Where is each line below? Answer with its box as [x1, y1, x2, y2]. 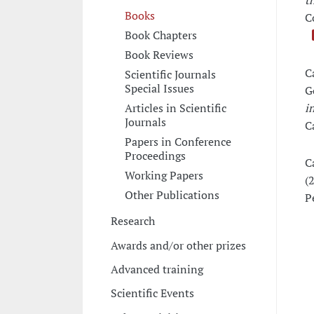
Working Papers [124, 167, 203, 183]
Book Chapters [124, 27, 197, 43]
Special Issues [124, 80, 194, 96]
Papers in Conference [124, 133, 231, 149]
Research [110, 213, 155, 229]
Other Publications [124, 186, 219, 203]
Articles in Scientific [124, 100, 226, 116]
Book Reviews [124, 46, 193, 62]
